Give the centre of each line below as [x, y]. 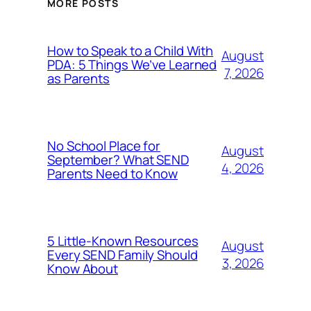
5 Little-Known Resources [123, 241]
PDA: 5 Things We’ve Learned [132, 64]
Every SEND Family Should [123, 254]
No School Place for [104, 145]
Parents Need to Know [112, 173]
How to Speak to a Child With [131, 50]
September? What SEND [118, 159]
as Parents [79, 78]
